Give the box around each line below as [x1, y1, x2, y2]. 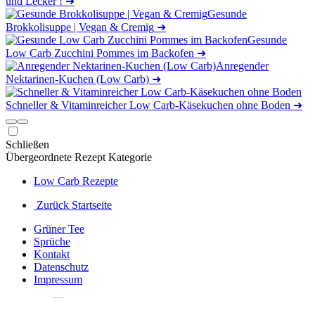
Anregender [216, 60, 269, 72]
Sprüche [34, 236, 70, 247]
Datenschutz [34, 261, 89, 273]
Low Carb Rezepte [34, 175, 118, 187]
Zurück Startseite [34, 199, 112, 211]
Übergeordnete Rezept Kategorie [6, 151, 152, 163]
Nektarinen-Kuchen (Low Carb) [6, 73, 149, 85]
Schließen [6, 139, 49, 150]
